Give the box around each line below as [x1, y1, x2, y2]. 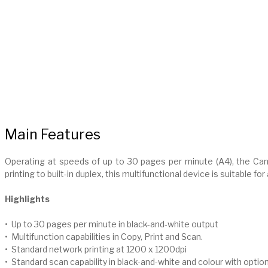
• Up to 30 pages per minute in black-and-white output [5, 219, 218, 230]
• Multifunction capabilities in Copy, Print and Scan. [5, 232, 203, 242]
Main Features [5, 125, 100, 143]
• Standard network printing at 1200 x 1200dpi [5, 244, 187, 255]
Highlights [5, 194, 50, 205]
